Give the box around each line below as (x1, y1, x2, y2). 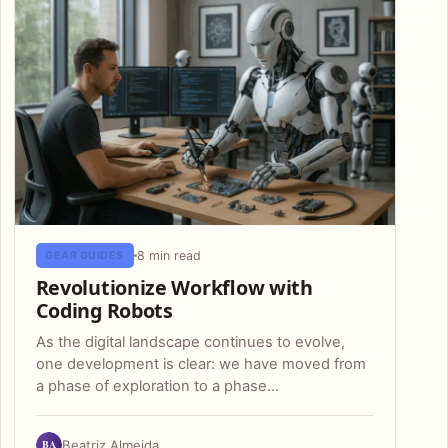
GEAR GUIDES (45, 249, 124, 263)
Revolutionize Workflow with (35, 274, 313, 302)
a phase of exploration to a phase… (35, 376, 279, 395)
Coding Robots (35, 297, 173, 325)
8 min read (136, 248, 201, 264)
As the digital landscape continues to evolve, (35, 332, 345, 351)
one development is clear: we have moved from (35, 354, 366, 373)
